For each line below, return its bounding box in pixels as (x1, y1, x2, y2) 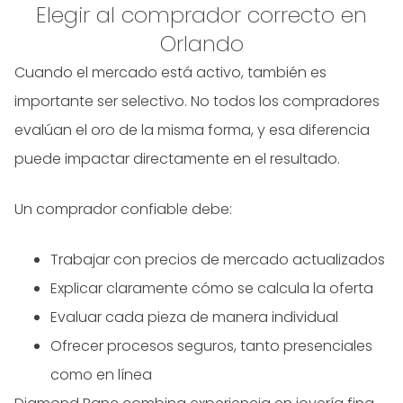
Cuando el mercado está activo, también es (14, 62, 327, 84)
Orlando (159, 29, 244, 59)
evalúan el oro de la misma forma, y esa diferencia (14, 120, 370, 141)
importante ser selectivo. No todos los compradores (14, 91, 380, 112)
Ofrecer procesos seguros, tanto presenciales (50, 336, 372, 357)
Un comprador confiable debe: (14, 199, 232, 220)
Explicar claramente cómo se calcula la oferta (50, 278, 373, 300)
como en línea (50, 364, 152, 386)
